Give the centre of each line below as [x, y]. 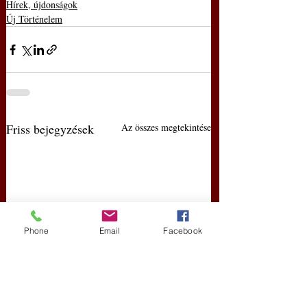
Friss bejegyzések [50, 129]
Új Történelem [34, 19]
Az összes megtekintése [166, 127]
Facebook [183, 230]
